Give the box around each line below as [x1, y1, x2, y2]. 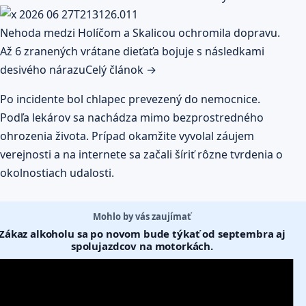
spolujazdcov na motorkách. [70, 239, 214, 253]
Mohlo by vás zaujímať [93, 210, 191, 223]
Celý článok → [85, 62, 156, 78]
